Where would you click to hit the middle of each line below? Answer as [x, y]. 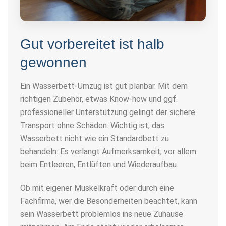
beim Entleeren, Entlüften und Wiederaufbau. [99, 164]
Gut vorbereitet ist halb [92, 44]
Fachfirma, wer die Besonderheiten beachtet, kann [109, 201]
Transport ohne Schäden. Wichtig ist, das [92, 125]
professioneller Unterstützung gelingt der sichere [108, 112]
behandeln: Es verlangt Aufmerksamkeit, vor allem [108, 151]
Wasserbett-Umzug [67, 86]
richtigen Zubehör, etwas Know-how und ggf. [99, 99]
